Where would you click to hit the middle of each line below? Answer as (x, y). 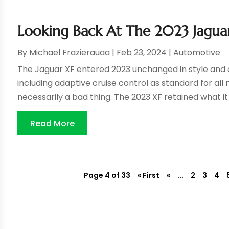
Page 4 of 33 (107, 176)
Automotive (197, 53)
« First (149, 176)
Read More (53, 124)
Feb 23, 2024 (142, 53)
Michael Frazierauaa (70, 53)
